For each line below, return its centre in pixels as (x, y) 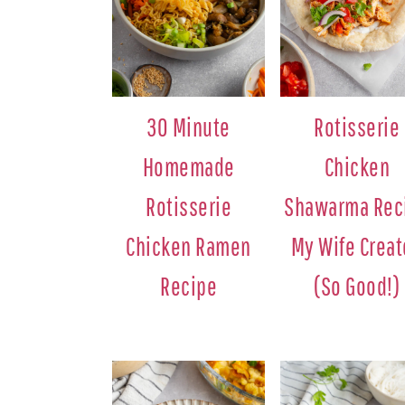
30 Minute (188, 127)
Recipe (189, 286)
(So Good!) (357, 286)
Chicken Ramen (188, 246)
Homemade (188, 166)
